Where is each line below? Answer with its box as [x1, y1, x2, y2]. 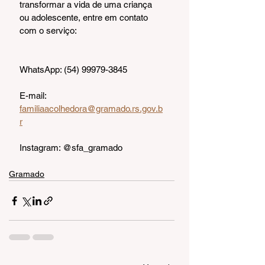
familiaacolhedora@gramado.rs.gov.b [20, 104, 163, 114]
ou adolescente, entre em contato [20, 12, 150, 23]
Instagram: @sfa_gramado [20, 143, 122, 153]
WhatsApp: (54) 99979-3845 [20, 64, 127, 75]
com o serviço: [20, 25, 77, 36]
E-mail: [20, 91, 49, 101]
